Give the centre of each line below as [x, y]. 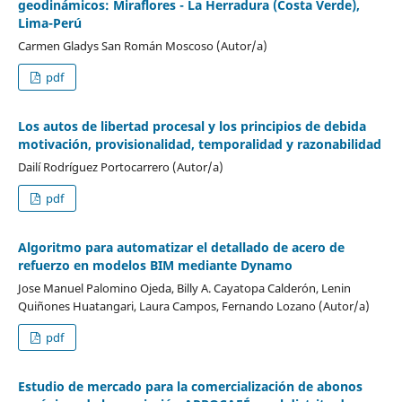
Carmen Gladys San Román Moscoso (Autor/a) [142, 45]
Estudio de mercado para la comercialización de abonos [190, 386]
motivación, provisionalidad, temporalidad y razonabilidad [199, 144]
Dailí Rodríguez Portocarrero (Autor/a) [120, 166]
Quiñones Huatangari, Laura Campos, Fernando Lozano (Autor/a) [193, 306]
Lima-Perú [49, 22]
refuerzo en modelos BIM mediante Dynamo [155, 265]
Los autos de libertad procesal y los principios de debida [192, 126]
